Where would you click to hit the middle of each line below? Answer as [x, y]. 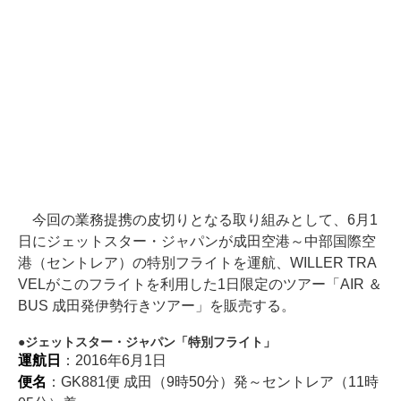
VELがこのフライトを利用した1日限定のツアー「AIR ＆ [200, 285]
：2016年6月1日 [113, 361]
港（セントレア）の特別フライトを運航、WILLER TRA [197, 263]
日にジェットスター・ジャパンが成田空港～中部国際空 [197, 242]
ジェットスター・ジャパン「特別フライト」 [150, 342]
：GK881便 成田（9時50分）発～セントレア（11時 [212, 382]
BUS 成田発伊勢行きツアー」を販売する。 [157, 306]
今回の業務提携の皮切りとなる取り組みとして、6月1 [198, 220]
